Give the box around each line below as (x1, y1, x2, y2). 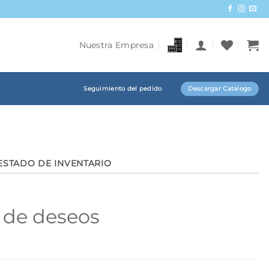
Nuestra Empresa (79, 40, 154, 50)
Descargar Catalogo (188, 85, 252, 92)
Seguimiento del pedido (83, 85, 162, 92)
